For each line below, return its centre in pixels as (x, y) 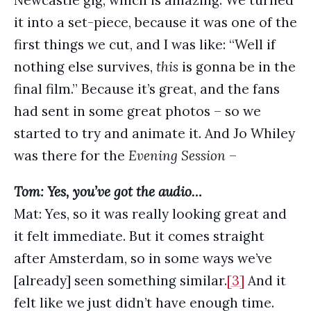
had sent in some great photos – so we (137, 111)
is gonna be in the (237, 67)
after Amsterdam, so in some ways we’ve (143, 258)
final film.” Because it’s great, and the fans (147, 89)
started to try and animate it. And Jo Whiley (154, 133)
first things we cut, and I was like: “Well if (145, 44)
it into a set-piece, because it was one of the (155, 22)
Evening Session (177, 155)
